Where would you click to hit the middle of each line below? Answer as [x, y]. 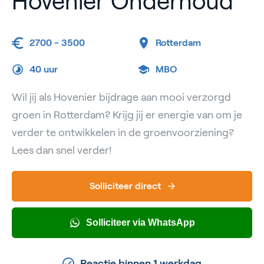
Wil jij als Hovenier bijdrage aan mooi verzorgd [121, 98]
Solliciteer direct [125, 186]
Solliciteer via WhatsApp [140, 223]
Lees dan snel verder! [62, 151]
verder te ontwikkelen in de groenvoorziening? [123, 133]
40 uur [44, 70]
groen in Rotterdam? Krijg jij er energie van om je [127, 115]
